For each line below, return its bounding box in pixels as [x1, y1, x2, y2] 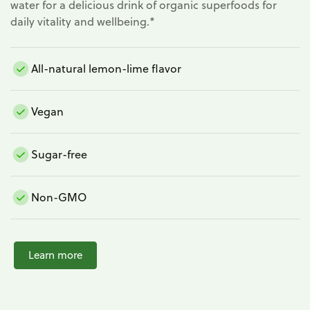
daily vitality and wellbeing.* [10, 13, 155, 29]
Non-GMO [31, 190, 86, 206]
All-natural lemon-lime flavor [31, 61, 181, 77]
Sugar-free [31, 147, 87, 163]
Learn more [28, 247, 82, 262]
